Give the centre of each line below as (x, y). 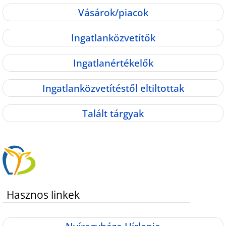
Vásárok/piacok (113, 12)
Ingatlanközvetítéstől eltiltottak (113, 88)
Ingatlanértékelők (113, 63)
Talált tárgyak (113, 113)
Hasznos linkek (43, 194)
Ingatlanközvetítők (113, 37)
